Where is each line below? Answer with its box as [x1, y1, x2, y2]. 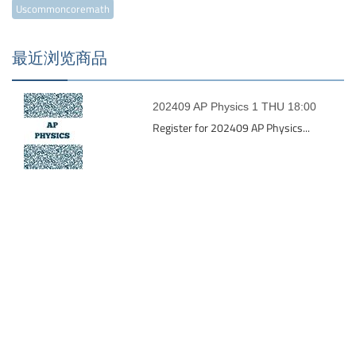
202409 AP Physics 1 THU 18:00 [153, 99, 317, 113]
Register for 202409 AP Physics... [153, 118, 311, 136]
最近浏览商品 [12, 49, 107, 68]
